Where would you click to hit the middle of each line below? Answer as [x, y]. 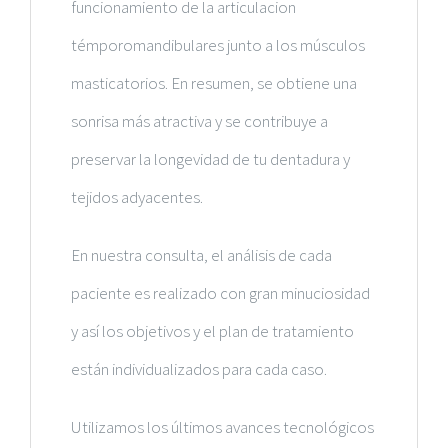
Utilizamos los [121, 427]
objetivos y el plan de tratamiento [240, 331]
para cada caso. [274, 369]
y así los [98, 331]
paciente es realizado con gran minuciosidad [220, 293]
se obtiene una [307, 83]
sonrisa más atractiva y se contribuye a [199, 121]
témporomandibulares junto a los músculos [218, 45]
